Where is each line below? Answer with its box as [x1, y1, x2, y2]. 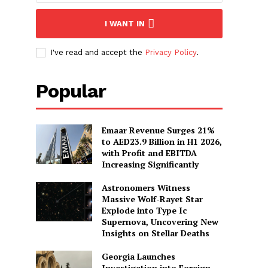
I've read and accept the [50, 48, 145, 57]
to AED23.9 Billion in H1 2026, [101, 136, 222, 148]
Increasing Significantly [101, 159, 199, 170]
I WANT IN [104, 19, 145, 29]
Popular [36, 80, 106, 103]
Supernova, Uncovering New [101, 216, 218, 228]
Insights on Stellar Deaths [101, 227, 209, 239]
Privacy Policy [145, 48, 197, 57]
